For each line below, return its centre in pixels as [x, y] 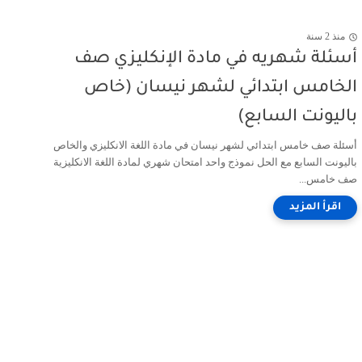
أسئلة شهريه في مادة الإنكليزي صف [216, 59]
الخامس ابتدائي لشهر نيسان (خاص [221, 88]
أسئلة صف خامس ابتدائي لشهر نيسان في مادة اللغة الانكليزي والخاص [205, 145]
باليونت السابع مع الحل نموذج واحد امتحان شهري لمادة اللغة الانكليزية [205, 162]
